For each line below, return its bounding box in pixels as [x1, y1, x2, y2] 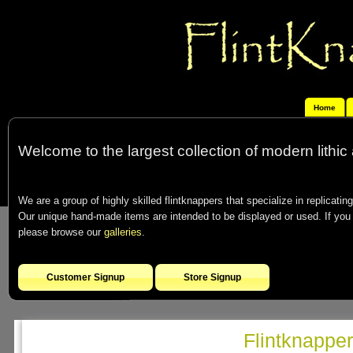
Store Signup [184, 272, 241, 283]
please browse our [18, 226, 104, 238]
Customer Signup [46, 272, 124, 283]
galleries [104, 226, 142, 238]
